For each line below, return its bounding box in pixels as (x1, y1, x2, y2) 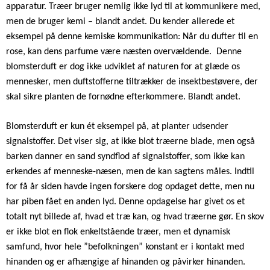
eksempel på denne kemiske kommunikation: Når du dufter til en (6, 31, 258, 42)
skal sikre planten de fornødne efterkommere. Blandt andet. (6, 92, 240, 102)
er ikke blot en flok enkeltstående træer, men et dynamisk (6, 227, 230, 237)
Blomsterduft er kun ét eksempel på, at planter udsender (6, 121, 228, 131)
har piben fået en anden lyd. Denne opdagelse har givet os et (6, 196, 245, 207)
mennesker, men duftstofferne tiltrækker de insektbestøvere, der (6, 77, 258, 87)
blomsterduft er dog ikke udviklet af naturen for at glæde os (6, 61, 240, 72)
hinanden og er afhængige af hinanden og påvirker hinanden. (6, 257, 245, 267)
